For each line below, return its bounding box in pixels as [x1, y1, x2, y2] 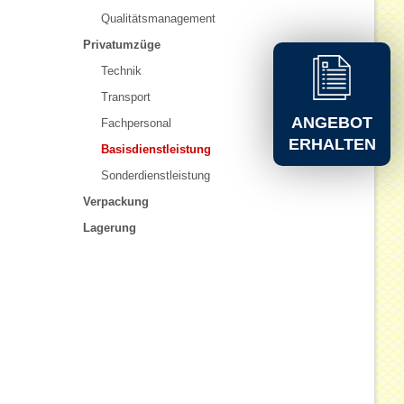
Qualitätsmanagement [101, 12, 216, 26]
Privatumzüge [83, 38, 161, 52]
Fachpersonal [101, 116, 172, 131]
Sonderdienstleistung [101, 169, 211, 183]
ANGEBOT [291, 114, 372, 133]
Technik [101, 64, 142, 78]
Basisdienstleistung [101, 142, 212, 157]
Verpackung [83, 195, 150, 209]
